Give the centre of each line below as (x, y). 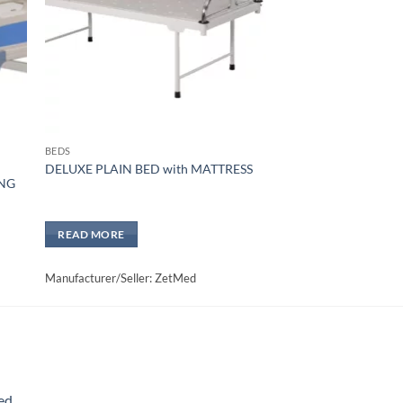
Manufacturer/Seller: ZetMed (120, 278)
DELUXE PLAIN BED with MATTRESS (148, 168)
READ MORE (91, 235)
